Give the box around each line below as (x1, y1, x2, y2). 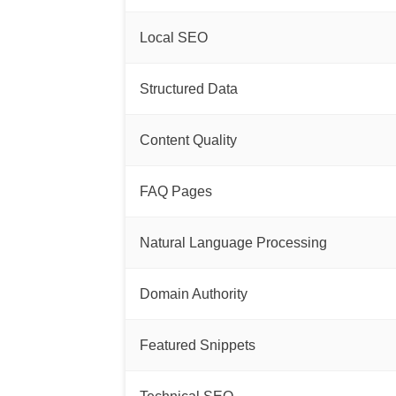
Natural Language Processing (140, 235, 327, 250)
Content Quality (140, 133, 237, 148)
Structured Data (140, 81, 238, 96)
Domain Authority (140, 286, 247, 301)
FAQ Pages (140, 184, 212, 199)
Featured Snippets (140, 338, 255, 353)
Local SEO (140, 30, 208, 45)
